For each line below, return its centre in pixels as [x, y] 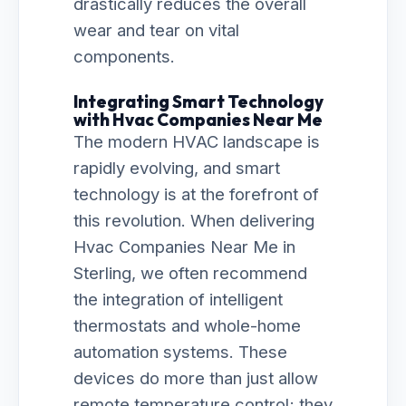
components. [124, 56]
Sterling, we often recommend [190, 273]
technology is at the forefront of [196, 194]
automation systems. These [180, 352]
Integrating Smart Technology [198, 101]
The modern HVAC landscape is [197, 141]
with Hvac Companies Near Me [198, 120]
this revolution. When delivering [194, 220]
